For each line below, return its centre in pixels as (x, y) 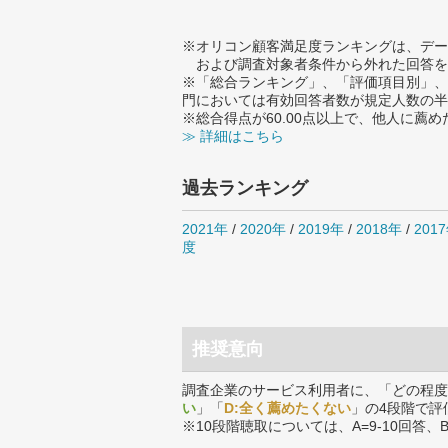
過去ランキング (245, 188)
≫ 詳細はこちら (233, 136)
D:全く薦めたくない (287, 408)
